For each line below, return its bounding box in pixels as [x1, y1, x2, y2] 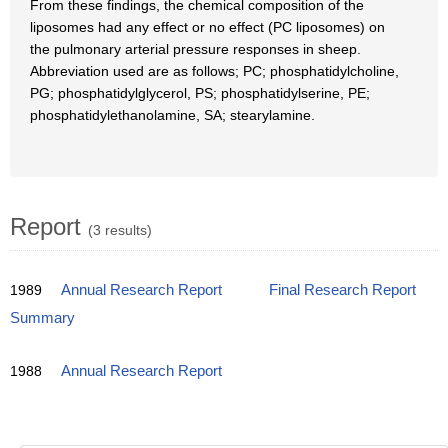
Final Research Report [269, 282, 416, 298]
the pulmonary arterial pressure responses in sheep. [30, 41, 361, 57]
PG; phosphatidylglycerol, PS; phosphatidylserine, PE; [30, 85, 370, 101]
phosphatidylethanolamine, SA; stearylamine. [30, 107, 315, 123]
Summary [10, 310, 75, 326]
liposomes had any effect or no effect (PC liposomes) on [30, 19, 385, 35]
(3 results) [88, 222, 152, 238]
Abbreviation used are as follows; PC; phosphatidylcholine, [30, 63, 399, 79]
